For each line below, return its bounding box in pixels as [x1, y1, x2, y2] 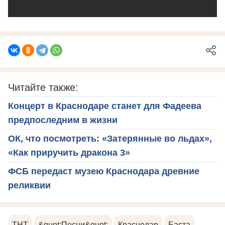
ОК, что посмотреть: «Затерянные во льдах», [8, 133, 212, 144]
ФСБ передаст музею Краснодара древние [8, 166, 199, 176]
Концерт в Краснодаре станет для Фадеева [8, 100, 201, 111]
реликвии [8, 180, 51, 190]
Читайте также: [8, 81, 78, 93]
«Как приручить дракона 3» [8, 147, 130, 158]
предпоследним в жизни [8, 115, 118, 125]
